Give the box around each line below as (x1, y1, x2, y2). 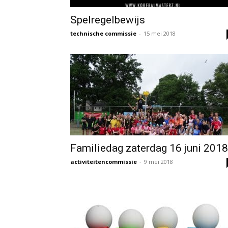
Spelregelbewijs (70, 14, 145, 26)
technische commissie (70, 30, 136, 37)
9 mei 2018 (144, 158, 173, 165)
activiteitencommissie (70, 158, 137, 165)
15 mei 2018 (144, 30, 176, 37)
